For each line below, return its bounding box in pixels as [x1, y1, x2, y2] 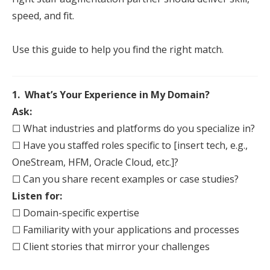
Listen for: [12, 189, 62, 202]
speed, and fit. [12, 9, 74, 22]
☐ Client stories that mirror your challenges [12, 240, 210, 253]
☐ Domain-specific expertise [12, 206, 139, 219]
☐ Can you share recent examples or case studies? [12, 172, 239, 186]
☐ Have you [12, 139, 65, 152]
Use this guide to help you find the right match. [12, 43, 224, 56]
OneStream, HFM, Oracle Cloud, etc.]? [12, 155, 178, 169]
